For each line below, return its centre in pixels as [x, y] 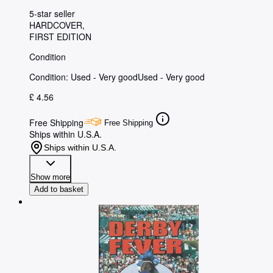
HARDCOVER [56, 25]
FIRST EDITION [60, 36]
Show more [50, 177]
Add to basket [59, 189]
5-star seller [52, 13]
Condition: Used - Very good [83, 76]
